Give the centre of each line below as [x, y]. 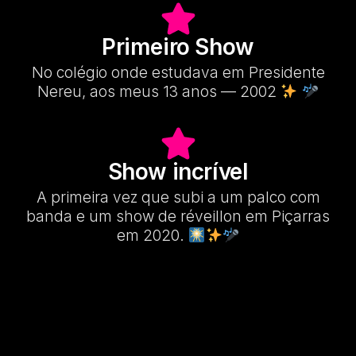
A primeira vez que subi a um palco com [178, 198]
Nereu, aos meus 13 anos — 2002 [159, 92]
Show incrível [178, 172]
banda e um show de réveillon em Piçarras [178, 217]
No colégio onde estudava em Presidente [178, 73]
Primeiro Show [178, 47]
